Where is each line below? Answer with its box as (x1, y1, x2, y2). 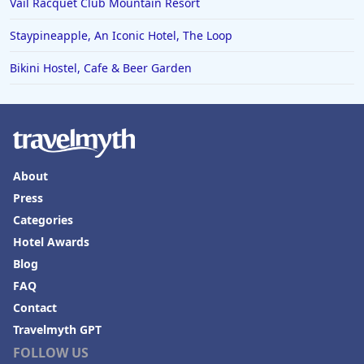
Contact (13, 300, 57, 316)
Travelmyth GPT (13, 322, 102, 338)
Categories (13, 212, 73, 228)
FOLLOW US (13, 344, 89, 362)
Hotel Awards (13, 234, 89, 250)
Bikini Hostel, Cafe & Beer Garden (10, 60, 192, 76)
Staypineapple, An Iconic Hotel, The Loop (10, 28, 232, 44)
